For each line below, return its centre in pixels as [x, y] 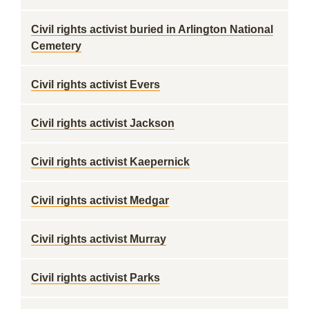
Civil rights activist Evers [96, 84]
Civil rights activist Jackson [103, 123]
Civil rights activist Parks [96, 278]
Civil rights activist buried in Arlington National [152, 29]
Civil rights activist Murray [99, 239]
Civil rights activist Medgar [100, 200]
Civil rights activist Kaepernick [110, 162]
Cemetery [56, 46]
